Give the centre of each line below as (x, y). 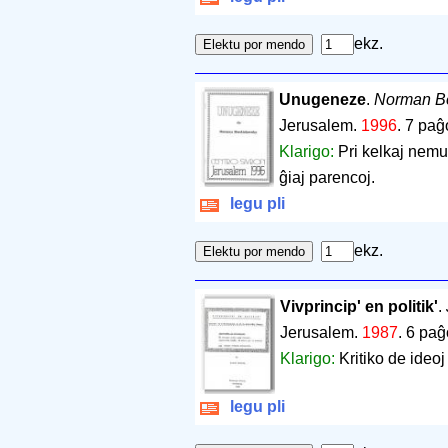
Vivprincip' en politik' (358, 307)
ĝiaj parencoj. (326, 178)
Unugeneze (322, 100)
